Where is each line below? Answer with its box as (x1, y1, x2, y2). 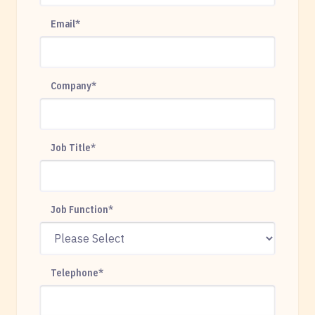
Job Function (51, 202, 108, 216)
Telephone (51, 266, 98, 279)
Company (51, 79, 91, 92)
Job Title (51, 141, 91, 154)
